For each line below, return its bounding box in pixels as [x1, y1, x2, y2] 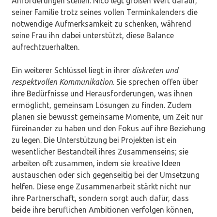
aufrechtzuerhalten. [12, 42, 79, 51]
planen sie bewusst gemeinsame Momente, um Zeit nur [12, 112, 203, 121]
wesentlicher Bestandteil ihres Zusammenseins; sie [12, 147, 188, 156]
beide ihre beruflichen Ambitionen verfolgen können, [12, 205, 194, 214]
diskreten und [132, 65, 178, 75]
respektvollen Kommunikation [12, 77, 113, 86]
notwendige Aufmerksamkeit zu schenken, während [12, 19, 191, 28]
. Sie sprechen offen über [113, 77, 198, 86]
